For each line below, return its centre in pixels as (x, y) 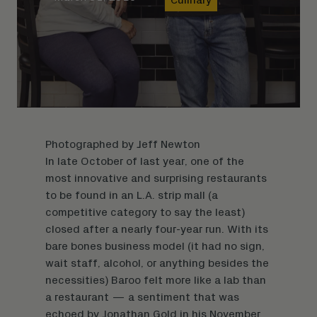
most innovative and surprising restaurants (156, 178)
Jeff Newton (168, 144)
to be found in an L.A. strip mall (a (132, 195)
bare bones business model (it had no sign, (155, 246)
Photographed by (91, 144)
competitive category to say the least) (145, 212)
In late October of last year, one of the (145, 161)
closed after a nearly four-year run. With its (157, 229)
